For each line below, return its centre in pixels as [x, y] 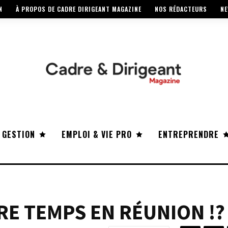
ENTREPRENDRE [189, 135]
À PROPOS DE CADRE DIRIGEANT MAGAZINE [79, 9]
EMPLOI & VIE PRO [97, 135]
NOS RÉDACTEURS [181, 9]
